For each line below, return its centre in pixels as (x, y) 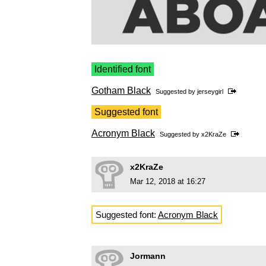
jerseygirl (210, 92)
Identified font (123, 69)
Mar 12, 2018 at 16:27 (168, 182)
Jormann (148, 256)
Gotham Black (121, 91)
